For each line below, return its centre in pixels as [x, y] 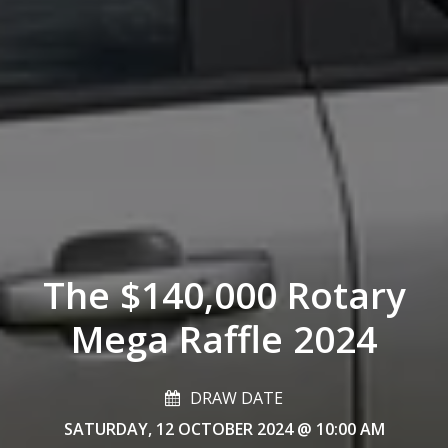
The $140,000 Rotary [224, 294]
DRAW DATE [236, 398]
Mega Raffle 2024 [224, 338]
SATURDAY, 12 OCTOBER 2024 [178, 428]
